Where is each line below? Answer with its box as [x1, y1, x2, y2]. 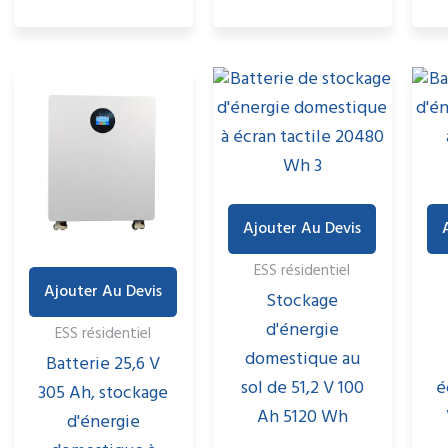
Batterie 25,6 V [46, 348, 161, 383]
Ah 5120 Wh [256, 401, 348, 436]
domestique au [244, 343, 360, 378]
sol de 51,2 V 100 [240, 372, 364, 407]
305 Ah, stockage [38, 377, 169, 412]
